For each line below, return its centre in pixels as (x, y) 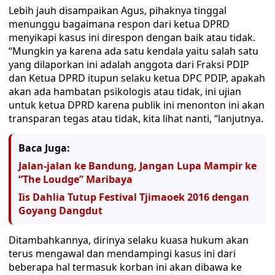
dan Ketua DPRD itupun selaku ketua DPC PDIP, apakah (137, 78)
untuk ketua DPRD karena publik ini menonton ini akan (137, 105)
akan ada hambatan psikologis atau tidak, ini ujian (125, 91)
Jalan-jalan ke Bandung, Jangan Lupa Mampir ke (137, 166)
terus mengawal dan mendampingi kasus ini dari (122, 254)
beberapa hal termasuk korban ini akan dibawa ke (125, 267)
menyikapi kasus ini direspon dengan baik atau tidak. (132, 37)
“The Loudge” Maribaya (76, 179)
